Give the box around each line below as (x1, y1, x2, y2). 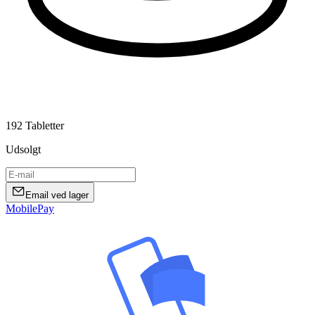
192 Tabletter (6, 119, 64, 131)
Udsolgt (6, 143, 41, 155)
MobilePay (6, 202, 54, 214)
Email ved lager (25, 189, 89, 200)
